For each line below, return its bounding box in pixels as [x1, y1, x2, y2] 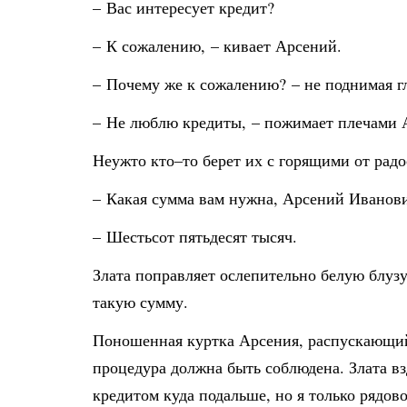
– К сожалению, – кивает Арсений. [93, 35, 342, 56]
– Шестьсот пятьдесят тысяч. [93, 225, 297, 247]
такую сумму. [93, 291, 188, 313]
